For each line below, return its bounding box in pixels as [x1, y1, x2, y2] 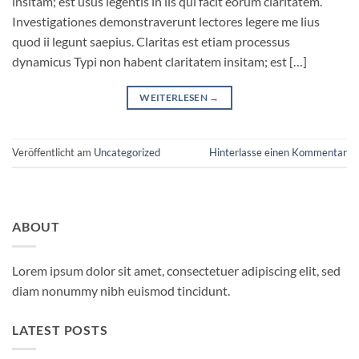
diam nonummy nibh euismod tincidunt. [12, 282, 230, 298]
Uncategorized [94, 146, 160, 159]
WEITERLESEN [139, 91, 210, 103]
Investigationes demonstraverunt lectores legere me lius [12, 13, 320, 29]
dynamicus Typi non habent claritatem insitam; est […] [12, 53, 307, 69]
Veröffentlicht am [12, 146, 94, 159]
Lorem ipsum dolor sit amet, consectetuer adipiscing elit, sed [12, 262, 341, 278]
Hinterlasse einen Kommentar [209, 146, 347, 159]
